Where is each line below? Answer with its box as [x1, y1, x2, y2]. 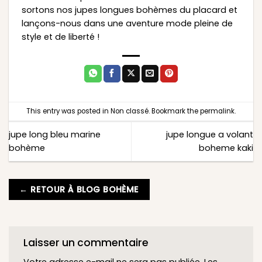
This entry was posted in [26, 106, 111, 116]
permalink [200, 106, 235, 116]
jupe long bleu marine [9, 129, 101, 141]
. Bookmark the [149, 106, 200, 116]
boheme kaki [199, 142, 253, 154]
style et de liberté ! [21, 30, 99, 43]
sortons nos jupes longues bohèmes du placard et [21, 4, 237, 16]
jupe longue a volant [166, 129, 253, 141]
